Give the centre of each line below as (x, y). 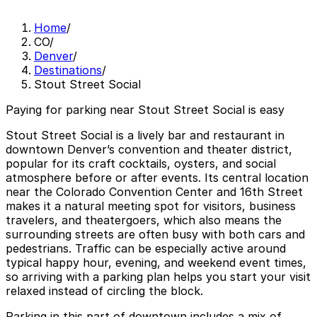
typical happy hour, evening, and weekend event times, (156, 263)
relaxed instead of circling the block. (104, 291)
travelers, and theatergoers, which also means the (144, 220)
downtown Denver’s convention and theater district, (149, 150)
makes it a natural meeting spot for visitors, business (151, 206)
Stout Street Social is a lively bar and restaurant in (145, 136)
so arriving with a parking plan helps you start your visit (158, 277)
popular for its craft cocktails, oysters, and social (141, 164)
